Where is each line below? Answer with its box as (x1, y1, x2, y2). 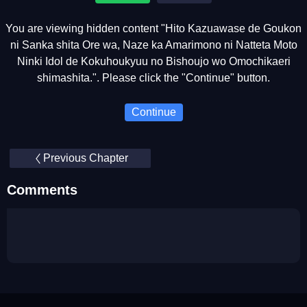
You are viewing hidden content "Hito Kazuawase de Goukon (5, 23, 302, 34)
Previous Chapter (42, 152, 128, 164)
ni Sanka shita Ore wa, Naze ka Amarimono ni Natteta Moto (10, 39, 297, 51)
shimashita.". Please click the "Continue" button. (37, 72, 270, 84)
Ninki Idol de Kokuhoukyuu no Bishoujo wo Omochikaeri (16, 56, 291, 67)
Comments (7, 182, 77, 197)
